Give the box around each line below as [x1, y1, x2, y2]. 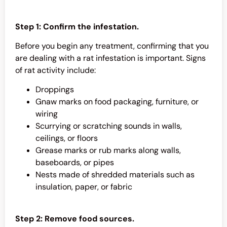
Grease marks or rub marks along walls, [35, 145, 181, 156]
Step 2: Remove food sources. [15, 213, 134, 224]
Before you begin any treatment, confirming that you [15, 41, 209, 51]
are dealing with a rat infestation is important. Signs [15, 53, 206, 63]
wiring [35, 108, 58, 120]
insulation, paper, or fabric [35, 181, 132, 193]
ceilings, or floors [35, 133, 98, 144]
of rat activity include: [15, 65, 96, 75]
